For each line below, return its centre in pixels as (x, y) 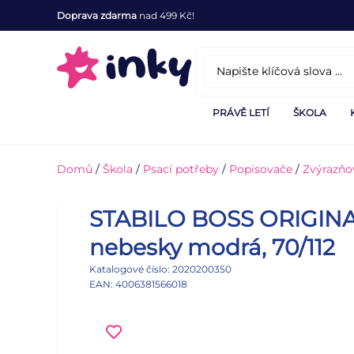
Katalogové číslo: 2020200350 (160, 269)
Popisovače (261, 169)
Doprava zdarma (97, 15)
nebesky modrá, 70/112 (212, 247)
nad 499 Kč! (166, 15)
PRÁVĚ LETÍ (241, 113)
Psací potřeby (181, 169)
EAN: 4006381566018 (138, 284)
